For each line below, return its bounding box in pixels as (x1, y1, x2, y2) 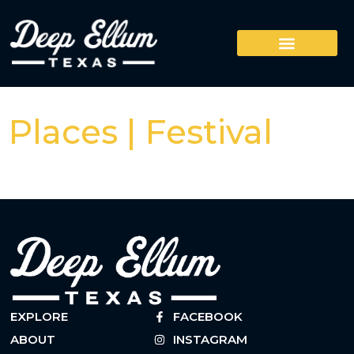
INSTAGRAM (173, 331, 248, 347)
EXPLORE (10, 308, 69, 324)
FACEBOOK (173, 308, 243, 324)
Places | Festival (8, 111, 273, 153)
